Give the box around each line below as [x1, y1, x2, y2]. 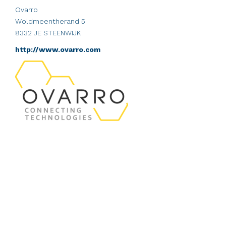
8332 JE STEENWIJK [15, 29, 81, 37]
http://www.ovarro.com [15, 45, 100, 54]
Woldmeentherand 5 [15, 17, 85, 26]
